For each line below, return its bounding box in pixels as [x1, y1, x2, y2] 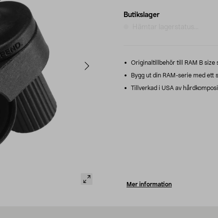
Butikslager [124, 11, 160, 18]
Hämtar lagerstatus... [132, 23, 199, 31]
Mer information [127, 181, 172, 187]
